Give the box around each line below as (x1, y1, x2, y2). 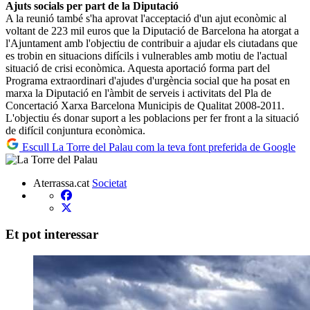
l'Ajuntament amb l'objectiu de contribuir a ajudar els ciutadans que (6, 37, 298, 49)
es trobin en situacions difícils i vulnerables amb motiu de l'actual (6, 49, 287, 62)
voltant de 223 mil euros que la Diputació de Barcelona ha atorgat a (6, 24, 299, 37)
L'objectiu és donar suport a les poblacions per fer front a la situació (6, 111, 299, 124)
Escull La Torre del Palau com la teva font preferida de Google (19, 140, 295, 153)
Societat (92, 176, 127, 189)
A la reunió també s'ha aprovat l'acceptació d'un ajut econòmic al (6, 12, 286, 24)
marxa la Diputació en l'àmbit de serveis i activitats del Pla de (6, 86, 271, 99)
